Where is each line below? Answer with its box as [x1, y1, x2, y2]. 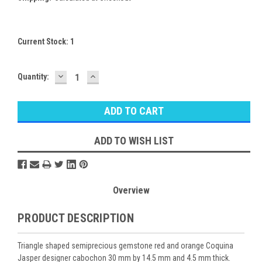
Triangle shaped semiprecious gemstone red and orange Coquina [18, 240, 233, 250]
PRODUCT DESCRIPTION [18, 211, 134, 225]
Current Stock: [18, 36, 70, 46]
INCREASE [88, 69, 137, 82]
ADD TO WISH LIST [94, 134, 174, 147]
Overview [112, 184, 150, 196]
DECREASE [56, 69, 106, 82]
